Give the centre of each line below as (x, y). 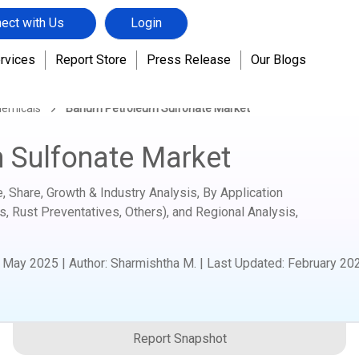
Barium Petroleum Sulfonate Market (158, 108)
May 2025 (30, 263)
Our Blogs (278, 51)
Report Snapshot (179, 339)
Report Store (91, 51)
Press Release (188, 51)
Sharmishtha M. (153, 263)
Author (87, 263)
